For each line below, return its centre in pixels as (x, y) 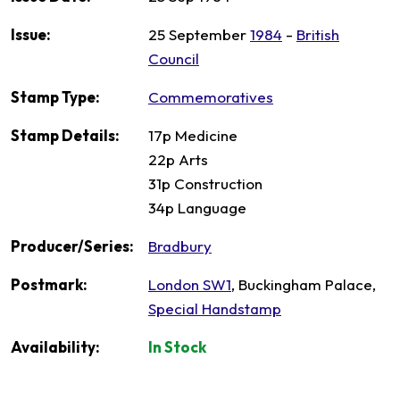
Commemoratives (211, 97)
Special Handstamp (215, 309)
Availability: (55, 347)
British (318, 35)
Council (174, 59)
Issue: (31, 35)
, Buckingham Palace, (304, 285)
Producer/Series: (72, 246)
